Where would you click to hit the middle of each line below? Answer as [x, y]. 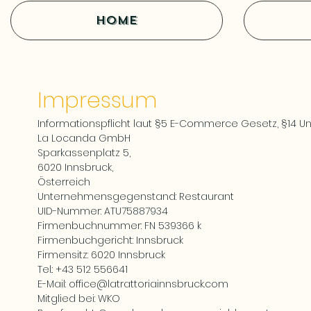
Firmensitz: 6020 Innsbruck [101, 255]
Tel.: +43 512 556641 [83, 269]
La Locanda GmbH [84, 138]
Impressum [97, 100]
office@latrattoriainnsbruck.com [149, 284]
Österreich [64, 182]
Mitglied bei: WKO [79, 299]
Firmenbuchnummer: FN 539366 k [119, 226]
